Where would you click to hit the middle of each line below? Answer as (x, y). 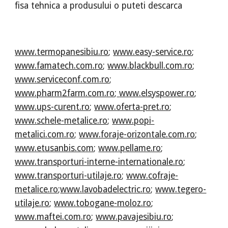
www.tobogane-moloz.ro (103, 203)
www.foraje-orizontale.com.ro (137, 134)
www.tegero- (181, 189)
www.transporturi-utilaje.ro (68, 176)
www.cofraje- (152, 176)
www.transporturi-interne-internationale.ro (99, 162)
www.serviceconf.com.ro (62, 79)
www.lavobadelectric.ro (106, 189)
